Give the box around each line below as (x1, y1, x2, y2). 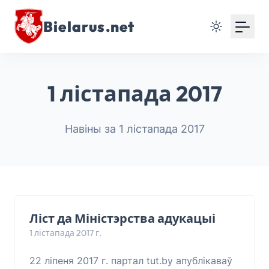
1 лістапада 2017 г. (29, 228, 101, 238)
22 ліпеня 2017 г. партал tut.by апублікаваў (29, 255, 232, 267)
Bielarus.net (43, 17, 135, 35)
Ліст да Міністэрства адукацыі (29, 211, 216, 226)
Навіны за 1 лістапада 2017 (64, 122, 205, 135)
